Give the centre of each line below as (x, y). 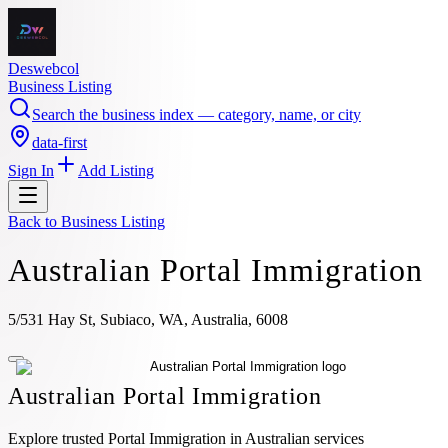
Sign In (31, 170)
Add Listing (116, 170)
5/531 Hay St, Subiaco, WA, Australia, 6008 (148, 319)
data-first (59, 142)
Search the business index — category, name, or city (196, 114)
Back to (34, 221)
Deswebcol (43, 68)
